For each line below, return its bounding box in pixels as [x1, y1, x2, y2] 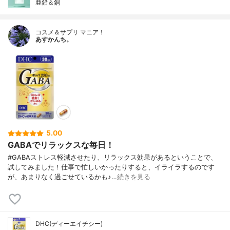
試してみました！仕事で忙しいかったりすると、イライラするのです [8, 163, 215, 171]
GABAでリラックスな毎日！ [8, 139, 114, 150]
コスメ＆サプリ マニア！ [35, 28, 105, 36]
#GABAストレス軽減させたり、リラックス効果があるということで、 [8, 153, 217, 161]
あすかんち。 [35, 35, 72, 43]
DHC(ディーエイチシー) [35, 219, 103, 227]
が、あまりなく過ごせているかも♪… [8, 172, 117, 181]
